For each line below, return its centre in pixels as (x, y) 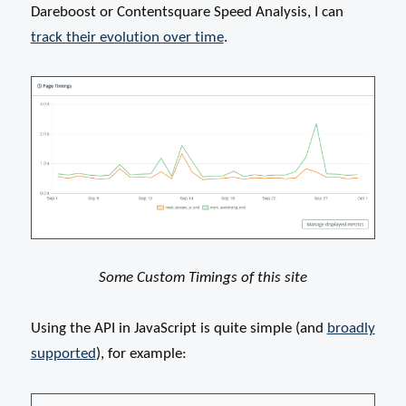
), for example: (141, 354)
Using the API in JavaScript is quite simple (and (179, 329)
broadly (351, 329)
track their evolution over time (127, 37)
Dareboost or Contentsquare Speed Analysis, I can (187, 12)
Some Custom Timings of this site (203, 277)
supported (63, 354)
